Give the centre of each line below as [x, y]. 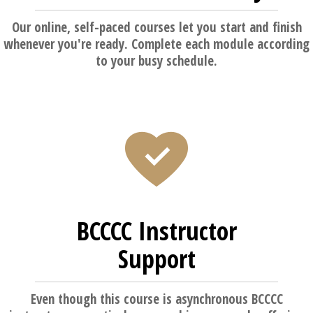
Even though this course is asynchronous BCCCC [156, 299]
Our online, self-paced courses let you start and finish [156, 27]
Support [156, 259]
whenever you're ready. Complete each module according [156, 44]
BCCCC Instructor [156, 231]
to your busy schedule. [156, 61]
